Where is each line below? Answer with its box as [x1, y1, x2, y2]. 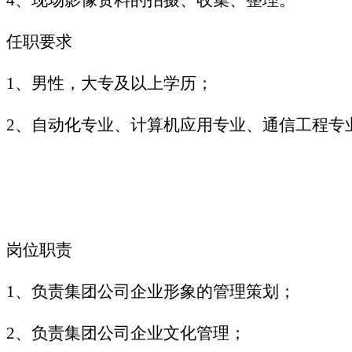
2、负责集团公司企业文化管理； [6, 323, 246, 343]
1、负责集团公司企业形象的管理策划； [6, 281, 295, 301]
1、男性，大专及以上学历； [6, 73, 213, 93]
